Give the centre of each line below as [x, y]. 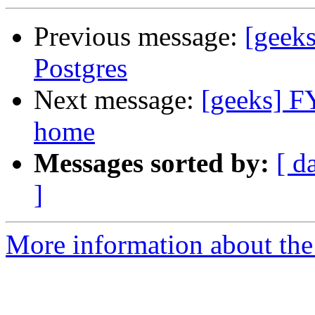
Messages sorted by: [152, 163]
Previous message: [139, 37]
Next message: [117, 100]
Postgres [81, 68]
